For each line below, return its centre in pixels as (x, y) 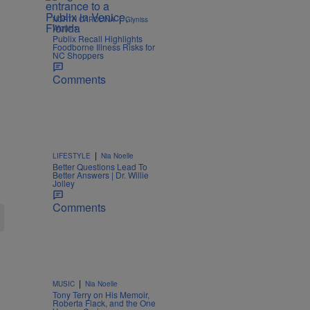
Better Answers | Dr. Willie (101, 175)
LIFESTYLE (72, 156)
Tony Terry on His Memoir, (101, 295)
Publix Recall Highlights (98, 39)
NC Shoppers (78, 55)
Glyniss (137, 20)
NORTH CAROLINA (84, 20)
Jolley (64, 183)
